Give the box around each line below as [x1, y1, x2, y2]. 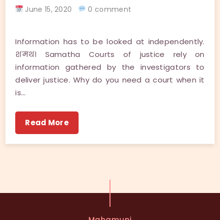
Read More [25, 117, 69, 128]
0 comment [86, 4, 132, 14]
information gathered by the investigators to [15, 61, 205, 72]
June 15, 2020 [23, 4, 79, 14]
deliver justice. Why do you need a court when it [15, 74, 205, 85]
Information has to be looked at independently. [15, 36, 205, 47]
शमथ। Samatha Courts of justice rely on [15, 49, 205, 59]
